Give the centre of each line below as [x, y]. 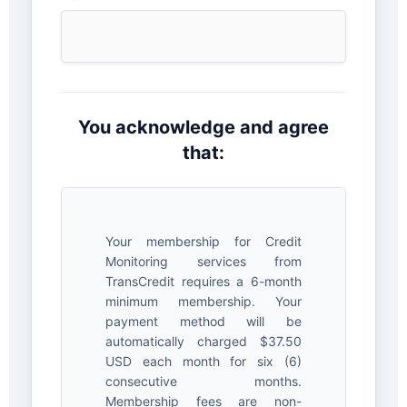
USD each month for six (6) [203, 361]
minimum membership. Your [203, 301]
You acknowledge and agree [203, 127]
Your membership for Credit [203, 241]
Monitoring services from [203, 261]
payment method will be [203, 321]
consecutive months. [203, 381]
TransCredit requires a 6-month [203, 281]
